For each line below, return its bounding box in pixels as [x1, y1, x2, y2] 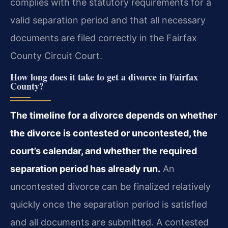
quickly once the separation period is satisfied [10, 198, 207, 210]
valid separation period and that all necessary [10, 15, 206, 26]
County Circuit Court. [10, 50, 102, 62]
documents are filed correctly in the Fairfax [10, 33, 197, 44]
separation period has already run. [10, 163, 160, 174]
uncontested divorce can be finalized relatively [10, 181, 211, 192]
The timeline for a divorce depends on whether [10, 109, 217, 121]
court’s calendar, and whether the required [10, 145, 197, 156]
